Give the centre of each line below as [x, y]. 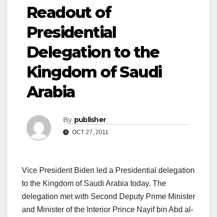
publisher [90, 120]
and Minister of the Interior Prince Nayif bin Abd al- [108, 210]
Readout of [69, 13]
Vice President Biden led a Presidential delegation [108, 170]
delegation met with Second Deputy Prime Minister [108, 197]
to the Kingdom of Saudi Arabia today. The [94, 184]
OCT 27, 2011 [90, 132]
